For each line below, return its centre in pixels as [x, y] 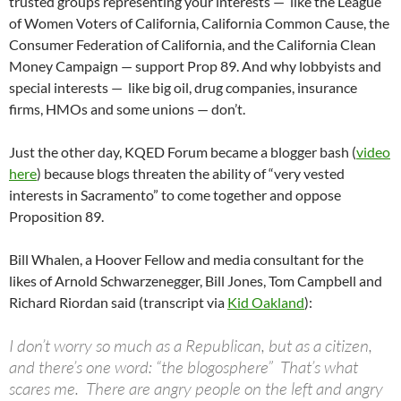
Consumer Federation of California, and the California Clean [192, 45]
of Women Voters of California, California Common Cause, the [199, 23]
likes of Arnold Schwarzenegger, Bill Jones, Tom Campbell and [196, 281]
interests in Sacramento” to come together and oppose [175, 195]
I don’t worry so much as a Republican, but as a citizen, [191, 346]
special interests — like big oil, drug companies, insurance [183, 88]
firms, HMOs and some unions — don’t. [127, 109]
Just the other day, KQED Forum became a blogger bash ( [183, 152]
